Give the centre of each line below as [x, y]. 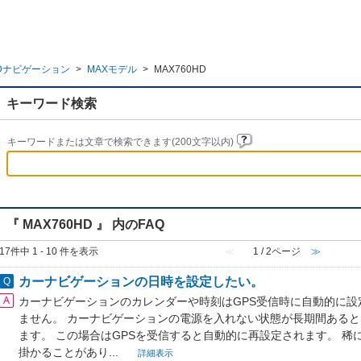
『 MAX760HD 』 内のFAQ [85, 224]
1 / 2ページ [277, 251]
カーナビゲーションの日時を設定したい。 [141, 281]
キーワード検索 [52, 103]
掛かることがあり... [70, 352]
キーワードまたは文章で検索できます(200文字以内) [122, 142]
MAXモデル [112, 69]
